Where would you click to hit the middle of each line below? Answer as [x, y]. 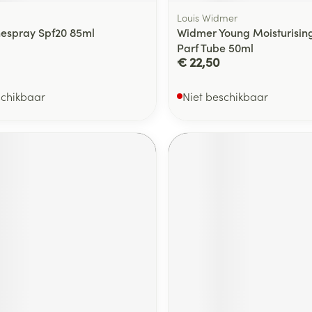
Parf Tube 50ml [215, 47]
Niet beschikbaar [225, 96]
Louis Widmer [207, 17]
